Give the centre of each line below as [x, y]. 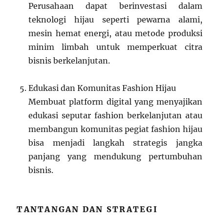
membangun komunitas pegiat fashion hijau [115, 129]
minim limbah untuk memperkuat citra [115, 47]
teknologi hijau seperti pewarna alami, [115, 20]
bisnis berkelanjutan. [69, 61]
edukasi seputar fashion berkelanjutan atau [115, 116]
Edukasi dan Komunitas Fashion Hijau [102, 88]
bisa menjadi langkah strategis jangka [115, 143]
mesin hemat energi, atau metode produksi [115, 33]
